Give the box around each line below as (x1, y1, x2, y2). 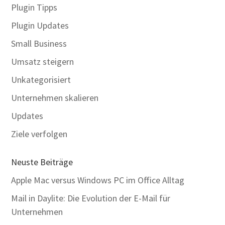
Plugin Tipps (11, 2, 58, 13)
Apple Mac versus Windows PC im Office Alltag (11, 174, 185, 186)
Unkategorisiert (11, 74, 71, 85)
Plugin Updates (11, 20, 69, 31)
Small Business (11, 38, 67, 49)
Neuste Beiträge (11, 156, 73, 168)
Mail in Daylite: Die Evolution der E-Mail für (11, 192, 171, 204)
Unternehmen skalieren (11, 92, 99, 103)
